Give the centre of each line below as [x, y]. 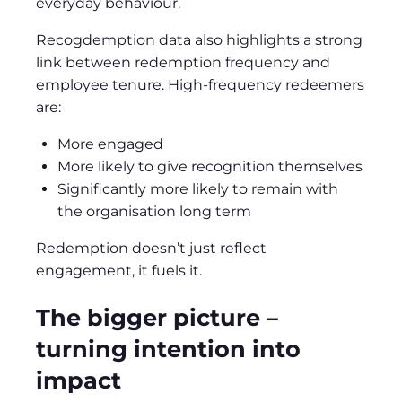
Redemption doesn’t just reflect [151, 249]
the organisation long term [154, 212]
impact [79, 380]
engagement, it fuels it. [119, 271]
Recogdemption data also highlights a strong [199, 40]
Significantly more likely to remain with [198, 189]
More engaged [110, 144]
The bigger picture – [157, 317]
